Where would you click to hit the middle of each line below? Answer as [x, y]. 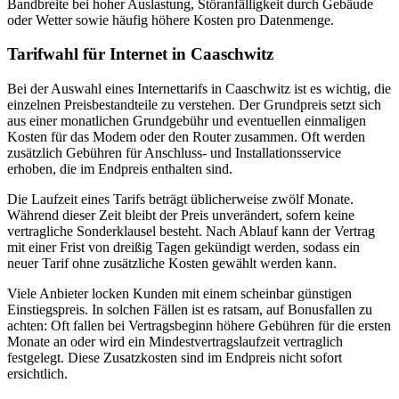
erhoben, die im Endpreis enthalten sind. [120, 169]
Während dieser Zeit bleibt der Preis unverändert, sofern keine [181, 216]
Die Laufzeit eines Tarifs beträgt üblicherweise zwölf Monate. [180, 199]
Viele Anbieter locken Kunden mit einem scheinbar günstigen [179, 294]
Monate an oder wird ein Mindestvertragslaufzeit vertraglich [175, 342]
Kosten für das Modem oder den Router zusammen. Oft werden [186, 137]
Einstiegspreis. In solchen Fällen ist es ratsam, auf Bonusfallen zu [190, 310]
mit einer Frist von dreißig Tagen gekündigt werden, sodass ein [183, 248]
